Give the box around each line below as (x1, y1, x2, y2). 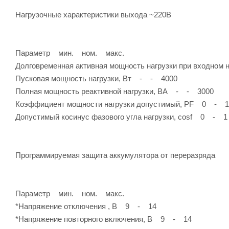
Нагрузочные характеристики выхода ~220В (15, 10, 171, 19)
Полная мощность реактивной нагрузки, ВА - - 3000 (15, 86, 214, 96)
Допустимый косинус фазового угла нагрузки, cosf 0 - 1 (15, 112, 227, 121)
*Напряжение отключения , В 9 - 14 (15, 201, 156, 211)
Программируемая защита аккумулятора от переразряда (15, 150, 215, 159)
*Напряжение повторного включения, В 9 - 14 (15, 214, 192, 223)
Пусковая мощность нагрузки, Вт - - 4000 (15, 74, 177, 83)
